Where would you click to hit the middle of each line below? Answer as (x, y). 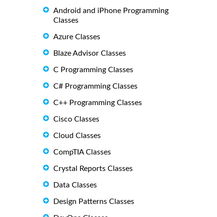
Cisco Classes (76, 119)
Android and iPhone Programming (111, 10)
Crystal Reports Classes (93, 169)
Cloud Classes (77, 136)
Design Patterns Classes (94, 201)
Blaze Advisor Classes (90, 54)
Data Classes (75, 185)
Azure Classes (77, 37)
